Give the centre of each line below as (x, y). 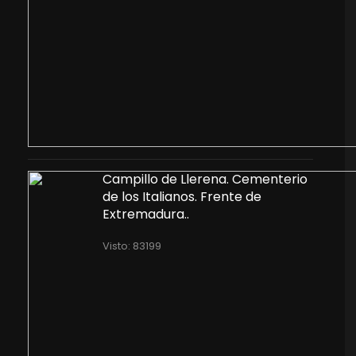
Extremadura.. (145, 214)
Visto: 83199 (132, 246)
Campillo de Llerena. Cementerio (205, 179)
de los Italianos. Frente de (182, 197)
